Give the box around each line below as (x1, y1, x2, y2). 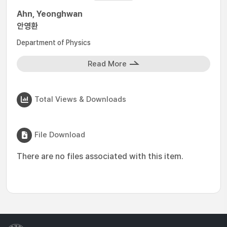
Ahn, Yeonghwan (17, 9, 83, 19)
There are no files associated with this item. (17, 152, 183, 161)
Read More (88, 59, 127, 68)
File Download (34, 130, 85, 139)
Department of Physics (17, 39, 91, 47)
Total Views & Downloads (34, 94, 126, 104)
